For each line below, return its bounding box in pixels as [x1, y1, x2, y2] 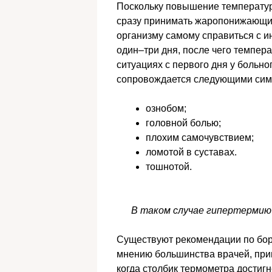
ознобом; [146, 103, 186, 114]
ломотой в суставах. [146, 147, 237, 158]
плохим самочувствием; [146, 132, 254, 143]
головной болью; [146, 118, 221, 129]
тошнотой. [146, 161, 192, 172]
